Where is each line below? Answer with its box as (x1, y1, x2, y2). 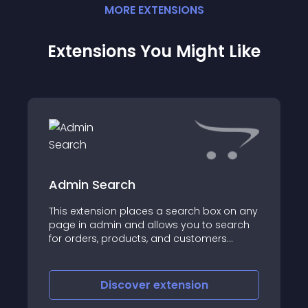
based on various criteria (49, 245, 173, 259)
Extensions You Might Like (47, 40, 261, 63)
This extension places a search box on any (49, 203, 258, 218)
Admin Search (49, 175, 135, 193)
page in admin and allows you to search (49, 217, 250, 232)
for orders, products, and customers (49, 231, 227, 245)
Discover (100, 277, 153, 293)
